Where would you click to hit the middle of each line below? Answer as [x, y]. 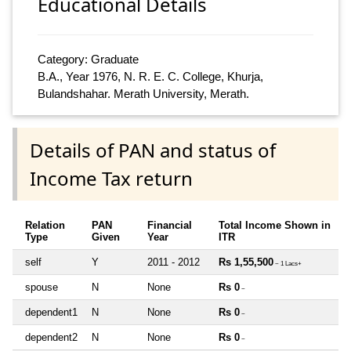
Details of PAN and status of [153, 150]
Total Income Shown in [275, 225]
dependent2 [51, 337]
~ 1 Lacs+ [288, 263]
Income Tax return [111, 178]
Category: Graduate [88, 60]
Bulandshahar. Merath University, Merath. [143, 94]
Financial [170, 225]
